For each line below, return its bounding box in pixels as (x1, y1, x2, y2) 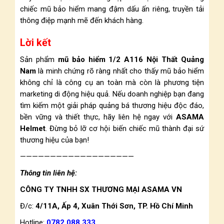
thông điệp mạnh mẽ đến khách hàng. (20, 16, 143, 25)
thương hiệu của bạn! (20, 135, 89, 144)
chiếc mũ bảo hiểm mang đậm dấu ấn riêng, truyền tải (20, 4, 204, 13)
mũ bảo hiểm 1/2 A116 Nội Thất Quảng (57, 55, 204, 64)
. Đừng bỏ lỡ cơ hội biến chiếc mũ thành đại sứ (45, 124, 204, 133)
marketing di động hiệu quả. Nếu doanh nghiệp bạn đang (20, 89, 204, 98)
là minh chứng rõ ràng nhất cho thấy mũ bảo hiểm (36, 66, 204, 75)
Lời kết (20, 36, 51, 48)
